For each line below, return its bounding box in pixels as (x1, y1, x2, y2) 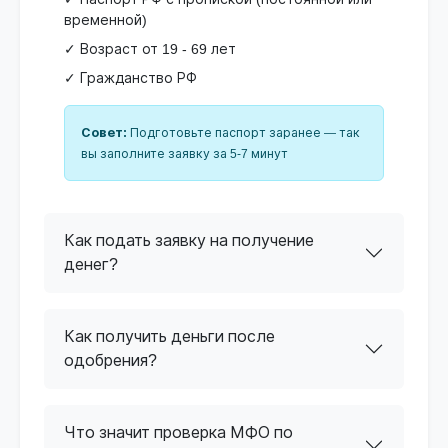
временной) (64, 11, 147, 28)
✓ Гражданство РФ (64, 69, 197, 86)
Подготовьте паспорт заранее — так (127, 125, 360, 140)
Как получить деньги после (64, 327, 275, 345)
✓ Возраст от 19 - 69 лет (64, 40, 236, 57)
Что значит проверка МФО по (64, 423, 293, 441)
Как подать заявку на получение (64, 231, 314, 249)
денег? (64, 255, 118, 273)
